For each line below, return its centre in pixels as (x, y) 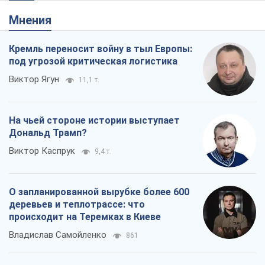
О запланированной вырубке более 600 (99, 192)
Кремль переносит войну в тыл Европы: (101, 49)
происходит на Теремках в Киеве (85, 217)
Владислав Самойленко (58, 235)
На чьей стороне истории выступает (94, 121)
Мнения (35, 20)
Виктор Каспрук (42, 151)
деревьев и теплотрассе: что (77, 205)
